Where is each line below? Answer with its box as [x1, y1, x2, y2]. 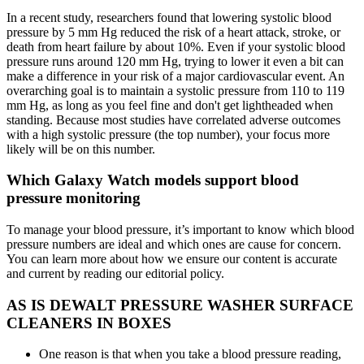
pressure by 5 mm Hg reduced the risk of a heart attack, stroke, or [6, 24, 340, 39]
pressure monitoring [6, 189, 141, 207]
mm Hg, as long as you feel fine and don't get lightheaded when [6, 97, 333, 112]
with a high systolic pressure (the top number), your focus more [6, 127, 330, 141]
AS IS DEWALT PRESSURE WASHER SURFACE [6, 296, 353, 314]
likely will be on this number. [6, 141, 155, 156]
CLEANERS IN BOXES [6, 314, 171, 331]
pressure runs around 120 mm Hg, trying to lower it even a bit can [6, 54, 344, 68]
